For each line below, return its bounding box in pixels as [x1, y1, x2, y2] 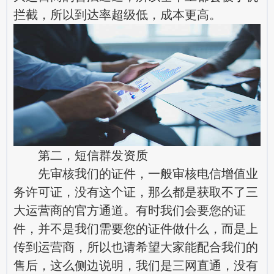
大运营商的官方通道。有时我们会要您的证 [13, 203, 246, 217]
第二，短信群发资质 [26, 148, 148, 162]
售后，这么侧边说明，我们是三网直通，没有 [13, 258, 258, 272]
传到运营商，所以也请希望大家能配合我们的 [13, 240, 258, 254]
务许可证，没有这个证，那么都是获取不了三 [13, 185, 258, 199]
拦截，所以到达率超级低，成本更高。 [13, 7, 221, 21]
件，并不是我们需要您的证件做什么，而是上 [13, 221, 258, 235]
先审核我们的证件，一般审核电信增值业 [13, 166, 258, 180]
